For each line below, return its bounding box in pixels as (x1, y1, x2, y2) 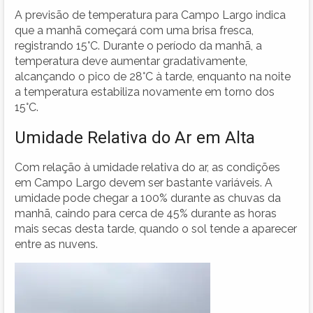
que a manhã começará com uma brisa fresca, (15, 23, 254, 37)
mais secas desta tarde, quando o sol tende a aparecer (15, 221, 297, 235)
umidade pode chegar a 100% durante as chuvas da (15, 191, 281, 205)
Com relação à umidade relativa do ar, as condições (15, 160, 280, 174)
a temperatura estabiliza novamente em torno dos (15, 85, 275, 99)
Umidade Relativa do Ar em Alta (15, 127, 255, 147)
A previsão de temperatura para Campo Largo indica (15, 8, 286, 22)
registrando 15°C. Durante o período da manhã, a (15, 38, 262, 52)
